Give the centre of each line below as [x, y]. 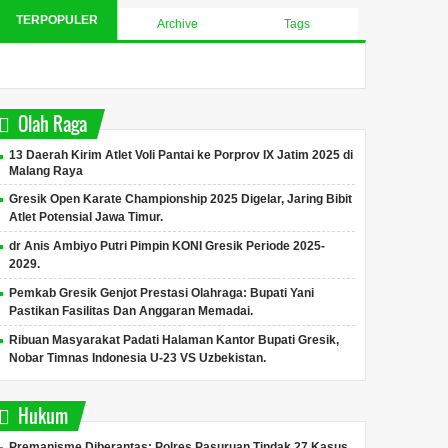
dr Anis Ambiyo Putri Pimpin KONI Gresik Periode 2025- [167, 246]
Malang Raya [46, 171]
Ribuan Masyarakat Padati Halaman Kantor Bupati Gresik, [174, 340]
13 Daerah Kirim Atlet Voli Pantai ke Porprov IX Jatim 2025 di [181, 155]
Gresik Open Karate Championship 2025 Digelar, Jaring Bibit [181, 199]
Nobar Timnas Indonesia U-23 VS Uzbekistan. [138, 358]
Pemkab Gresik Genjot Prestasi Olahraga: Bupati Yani [162, 293]
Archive [177, 24]
